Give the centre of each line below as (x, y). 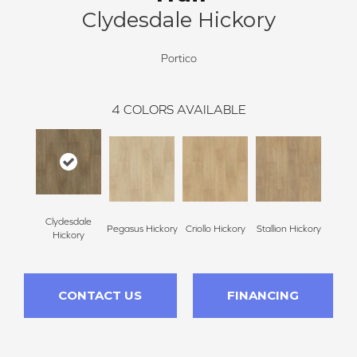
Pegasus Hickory (142, 228)
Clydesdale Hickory (178, 20)
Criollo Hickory (215, 228)
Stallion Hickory (288, 228)
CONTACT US (100, 296)
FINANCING (263, 296)
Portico (178, 59)
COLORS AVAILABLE (184, 110)
